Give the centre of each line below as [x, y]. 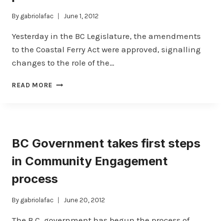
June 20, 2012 [85, 200]
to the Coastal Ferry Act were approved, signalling [106, 50]
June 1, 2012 [81, 16]
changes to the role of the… [63, 63]
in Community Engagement [90, 161]
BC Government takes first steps [106, 144]
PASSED [66, 124]
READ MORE [33, 85]
